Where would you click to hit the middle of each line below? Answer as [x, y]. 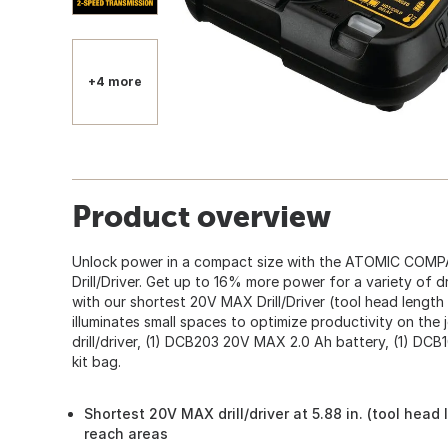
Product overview [201, 215]
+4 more [115, 81]
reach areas [126, 433]
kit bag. [96, 361]
